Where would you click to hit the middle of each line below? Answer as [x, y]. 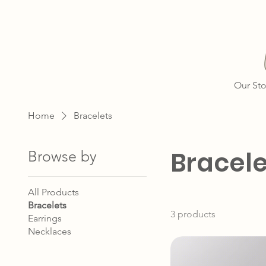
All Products [53, 192]
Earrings [45, 218]
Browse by [62, 156]
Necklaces [49, 231]
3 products [193, 214]
